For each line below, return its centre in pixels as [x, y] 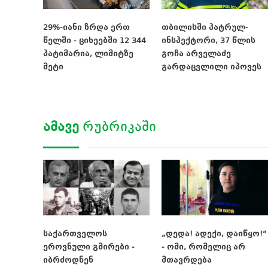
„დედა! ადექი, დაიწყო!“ [214, 234]
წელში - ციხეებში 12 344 [95, 40]
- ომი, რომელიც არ [203, 247]
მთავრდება [187, 260]
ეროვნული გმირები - [89, 247]
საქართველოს [75, 234]
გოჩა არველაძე [196, 53]
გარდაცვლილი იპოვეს [211, 66]
